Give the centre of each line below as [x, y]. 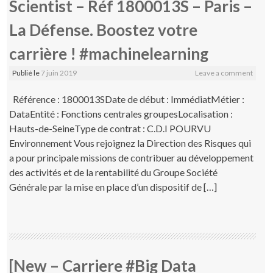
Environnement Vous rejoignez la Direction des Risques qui [130, 143]
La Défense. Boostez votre [104, 30]
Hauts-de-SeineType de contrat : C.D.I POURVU [110, 128]
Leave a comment [224, 73]
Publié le [27, 73]
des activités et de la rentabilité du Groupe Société [114, 172]
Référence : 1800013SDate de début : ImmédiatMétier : [127, 99]
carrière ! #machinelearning [109, 53]
